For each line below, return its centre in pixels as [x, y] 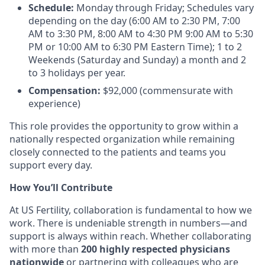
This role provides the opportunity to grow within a [124, 126]
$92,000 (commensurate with [168, 91]
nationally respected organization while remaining [122, 139]
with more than [44, 249]
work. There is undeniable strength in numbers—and [128, 223]
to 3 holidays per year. [77, 73]
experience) [54, 104]
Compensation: [66, 91]
